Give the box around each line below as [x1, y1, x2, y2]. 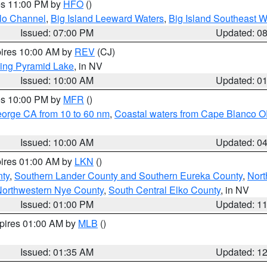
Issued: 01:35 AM [20, 245, 94, 259]
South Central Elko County [108, 183, 221, 197]
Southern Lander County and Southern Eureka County [14, 169, 243, 182]
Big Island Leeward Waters [51, 11, 164, 25]
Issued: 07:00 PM [20, 26, 94, 39]
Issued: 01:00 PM [20, 197, 94, 211]
